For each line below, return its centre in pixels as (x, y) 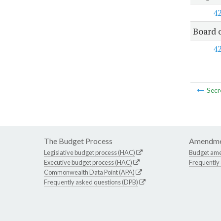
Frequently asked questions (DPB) (91, 182)
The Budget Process (78, 141)
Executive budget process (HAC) (88, 163)
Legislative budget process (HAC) (90, 153)
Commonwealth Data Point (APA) (89, 172)
